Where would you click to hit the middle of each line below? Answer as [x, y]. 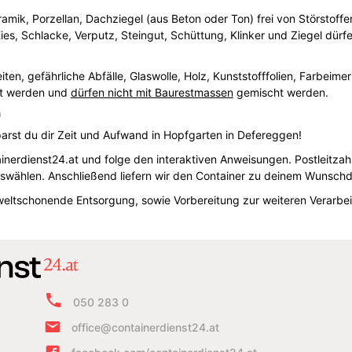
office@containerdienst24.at [145, 327]
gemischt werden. [280, 92]
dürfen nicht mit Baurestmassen [152, 92]
